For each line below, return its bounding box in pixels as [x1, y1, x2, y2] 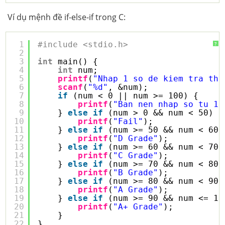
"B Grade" [113, 168, 159, 177]
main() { [58, 57, 98, 66]
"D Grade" [113, 134, 159, 143]
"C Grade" [113, 151, 159, 160]
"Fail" [113, 117, 144, 126]
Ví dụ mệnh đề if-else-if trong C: [7, 12, 126, 23]
